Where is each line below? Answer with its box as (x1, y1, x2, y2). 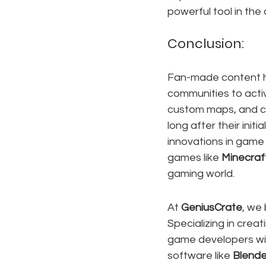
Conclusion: (167, 34, 244, 53)
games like (167, 152, 221, 163)
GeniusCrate (181, 202, 242, 213)
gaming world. (167, 168, 235, 179)
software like (167, 250, 233, 261)
